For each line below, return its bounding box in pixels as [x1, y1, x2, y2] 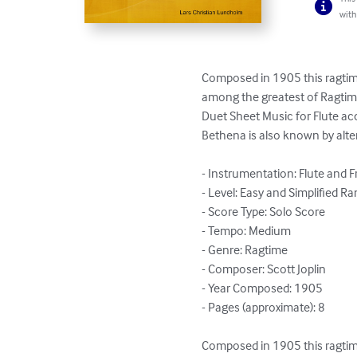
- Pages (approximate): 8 [202, 299, 326, 316]
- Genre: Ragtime [202, 241, 288, 258]
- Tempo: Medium [202, 222, 292, 239]
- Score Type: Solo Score [202, 203, 326, 220]
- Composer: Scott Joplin [202, 261, 327, 277]
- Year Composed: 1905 [202, 280, 324, 296]
